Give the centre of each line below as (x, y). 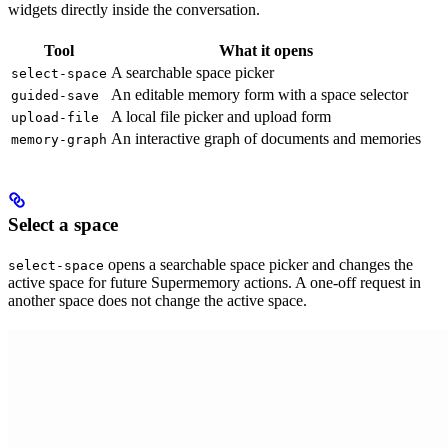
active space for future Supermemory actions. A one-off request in (214, 283)
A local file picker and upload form (221, 116)
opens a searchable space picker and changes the (258, 265)
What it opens (266, 50)
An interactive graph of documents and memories (266, 138)
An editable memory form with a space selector (259, 94)
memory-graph (59, 139)
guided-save (55, 95)
